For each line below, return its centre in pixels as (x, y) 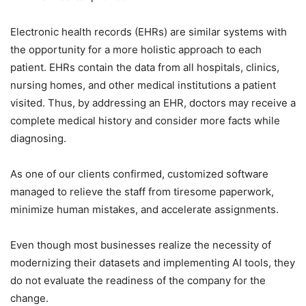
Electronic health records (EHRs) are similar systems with (149, 32)
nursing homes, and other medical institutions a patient (143, 85)
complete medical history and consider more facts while (145, 121)
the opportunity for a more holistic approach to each (136, 50)
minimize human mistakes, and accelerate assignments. (144, 210)
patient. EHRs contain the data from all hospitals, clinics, (145, 68)
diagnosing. (38, 139)
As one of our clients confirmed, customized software (139, 174)
